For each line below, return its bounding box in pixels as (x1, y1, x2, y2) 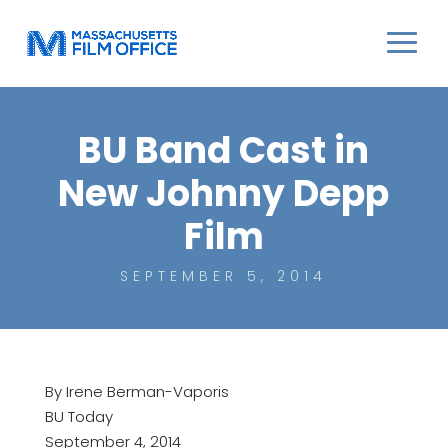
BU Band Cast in (78, 125, 370, 176)
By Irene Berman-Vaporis (44, 380, 229, 402)
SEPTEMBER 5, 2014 (120, 266, 328, 286)
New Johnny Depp (58, 168, 390, 219)
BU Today (44, 405, 113, 427)
